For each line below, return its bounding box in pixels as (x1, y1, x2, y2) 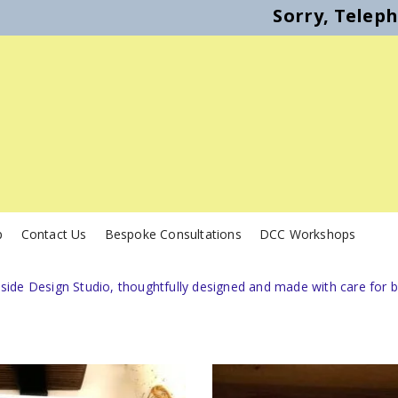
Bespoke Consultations (104, 226, 242, 243)
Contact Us (20, 226, 87, 243)
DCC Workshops (259, 226, 356, 243)
